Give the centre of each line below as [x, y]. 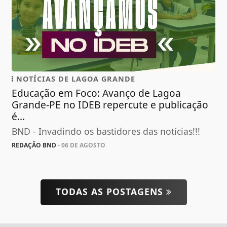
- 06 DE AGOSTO [81, 145]
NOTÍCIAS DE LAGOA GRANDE [75, 79]
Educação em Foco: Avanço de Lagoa [97, 93]
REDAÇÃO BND [34, 145]
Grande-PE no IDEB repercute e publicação [110, 104]
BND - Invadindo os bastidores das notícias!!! [106, 131]
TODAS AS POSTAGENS [111, 191]
